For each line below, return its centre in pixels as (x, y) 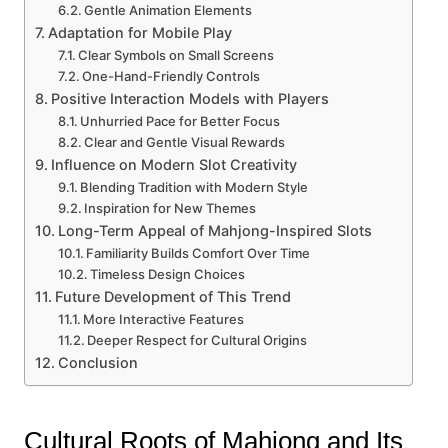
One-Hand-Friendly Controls (171, 75)
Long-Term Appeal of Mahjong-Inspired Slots (214, 230)
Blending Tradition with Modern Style (194, 186)
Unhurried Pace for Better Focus (180, 120)
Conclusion (97, 362)
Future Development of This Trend (172, 296)
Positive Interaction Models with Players (189, 98)
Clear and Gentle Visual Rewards (185, 141)
